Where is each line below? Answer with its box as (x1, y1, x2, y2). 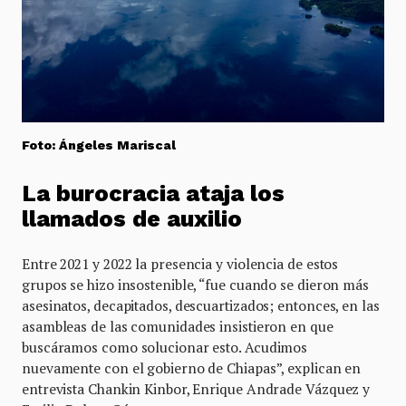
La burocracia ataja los (22, 180, 285, 208)
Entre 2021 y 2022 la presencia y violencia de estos (22, 255, 339, 274)
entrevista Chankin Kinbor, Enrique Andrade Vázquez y (22, 380, 371, 399)
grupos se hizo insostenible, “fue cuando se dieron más (22, 275, 369, 295)
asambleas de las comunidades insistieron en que (22, 317, 333, 336)
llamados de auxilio (22, 206, 242, 233)
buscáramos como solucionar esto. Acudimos (22, 338, 308, 357)
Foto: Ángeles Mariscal (22, 138, 176, 153)
